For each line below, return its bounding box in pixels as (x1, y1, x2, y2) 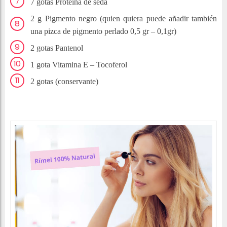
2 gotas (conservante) (30, 77, 98, 86)
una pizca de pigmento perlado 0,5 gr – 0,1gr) (30, 27, 176, 36)
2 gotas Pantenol (30, 44, 83, 53)
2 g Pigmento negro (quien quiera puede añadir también (30, 14, 217, 23)
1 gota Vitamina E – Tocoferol (30, 60, 127, 69)
